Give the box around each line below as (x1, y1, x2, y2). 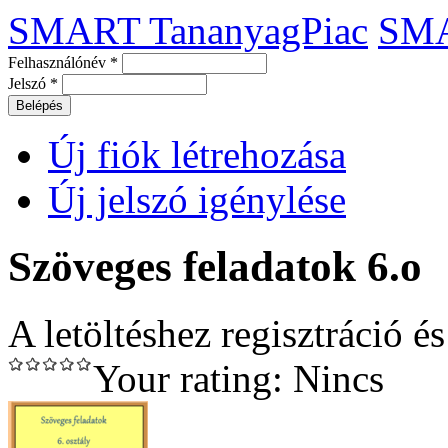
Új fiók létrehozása (48, 133, 346, 176)
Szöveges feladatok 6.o (8, 242, 422, 290)
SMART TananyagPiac (8, 9, 368, 52)
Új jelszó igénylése (48, 178, 346, 221)
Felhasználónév (8, 54, 110, 71)
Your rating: (93, 356, 293, 400)
